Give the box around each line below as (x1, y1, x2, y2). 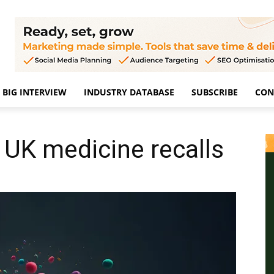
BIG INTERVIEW (2, 86, 67, 98)
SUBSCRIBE (191, 86, 238, 98)
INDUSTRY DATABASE (84, 86, 174, 98)
